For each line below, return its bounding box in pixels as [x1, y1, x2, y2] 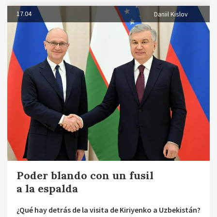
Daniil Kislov [154, 9, 188, 18]
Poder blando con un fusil [16, 168, 154, 182]
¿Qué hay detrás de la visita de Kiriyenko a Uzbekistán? [16, 204, 201, 215]
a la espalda [16, 181, 78, 195]
